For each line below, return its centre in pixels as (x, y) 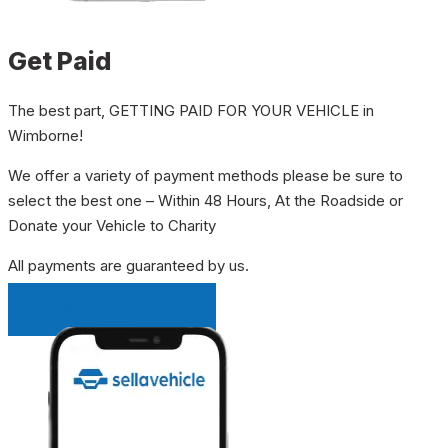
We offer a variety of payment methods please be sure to (205, 175)
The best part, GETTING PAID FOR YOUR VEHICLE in (191, 110)
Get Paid (59, 60)
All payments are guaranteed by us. (128, 265)
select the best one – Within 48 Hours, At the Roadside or (205, 200)
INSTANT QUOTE (112, 309)
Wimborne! (45, 135)
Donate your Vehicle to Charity (112, 225)
